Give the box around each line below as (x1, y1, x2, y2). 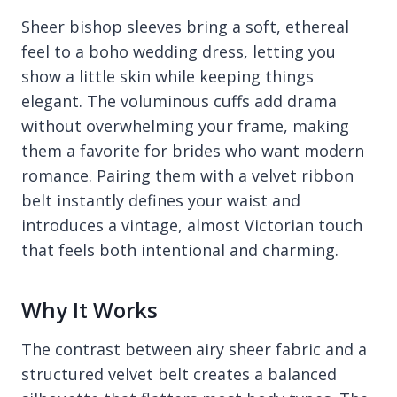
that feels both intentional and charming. (21, 239, 339, 261)
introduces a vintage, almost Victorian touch (21, 214, 362, 237)
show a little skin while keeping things (21, 66, 314, 88)
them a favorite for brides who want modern (21, 140, 364, 162)
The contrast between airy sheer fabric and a (21, 339, 367, 361)
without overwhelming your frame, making (21, 115, 349, 137)
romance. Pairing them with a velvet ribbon (21, 165, 354, 187)
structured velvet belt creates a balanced (21, 363, 337, 385)
